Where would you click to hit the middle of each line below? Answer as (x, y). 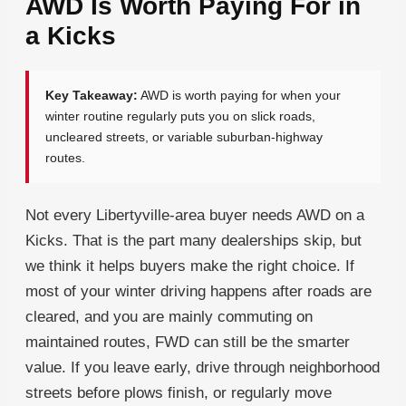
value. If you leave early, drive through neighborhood (203, 368)
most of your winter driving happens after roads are (198, 292)
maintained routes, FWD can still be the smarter (188, 343)
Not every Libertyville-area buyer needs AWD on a (195, 216)
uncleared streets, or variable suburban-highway (184, 137)
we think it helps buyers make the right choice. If (190, 266)
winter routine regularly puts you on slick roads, (180, 116)
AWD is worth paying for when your (239, 96)
